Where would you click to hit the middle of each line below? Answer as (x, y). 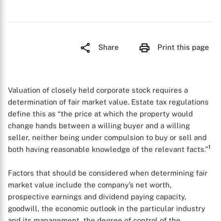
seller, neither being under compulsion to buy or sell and (107, 137)
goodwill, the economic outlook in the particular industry (107, 208)
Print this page (183, 47)
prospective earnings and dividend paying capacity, (97, 197)
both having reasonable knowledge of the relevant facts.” (108, 149)
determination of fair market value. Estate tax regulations (108, 102)
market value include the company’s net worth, (90, 185)
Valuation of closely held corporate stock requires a (98, 90)
